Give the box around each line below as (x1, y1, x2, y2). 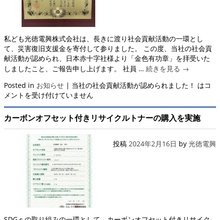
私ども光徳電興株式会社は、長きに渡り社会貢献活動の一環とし (4, 33, 203, 43)
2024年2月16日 (129, 138, 177, 148)
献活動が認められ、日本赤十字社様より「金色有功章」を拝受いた (4, 53, 210, 63)
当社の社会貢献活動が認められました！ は (72, 80, 204, 90)
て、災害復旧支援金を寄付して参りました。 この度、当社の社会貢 (4, 43, 212, 53)
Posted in (4, 80, 34, 90)
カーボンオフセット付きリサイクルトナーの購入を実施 (4, 112, 200, 123)
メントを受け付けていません (4, 90, 93, 100)
